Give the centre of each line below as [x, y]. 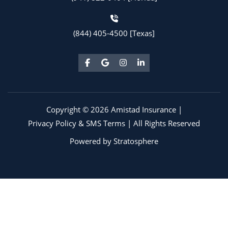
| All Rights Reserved [163, 123]
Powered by [92, 141]
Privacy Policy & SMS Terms [77, 123]
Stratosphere [136, 141]
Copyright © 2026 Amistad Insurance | [114, 109]
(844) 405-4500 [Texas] [114, 33]
